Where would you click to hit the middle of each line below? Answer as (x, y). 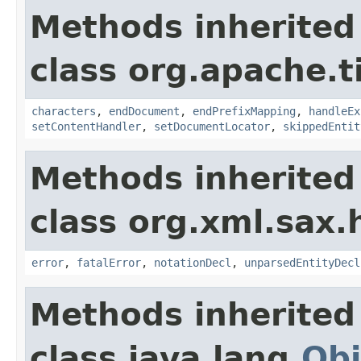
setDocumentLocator (212, 126)
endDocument (144, 111)
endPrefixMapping (244, 111)
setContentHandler (86, 126)
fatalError (109, 262)
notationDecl (193, 262)
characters (64, 111)
